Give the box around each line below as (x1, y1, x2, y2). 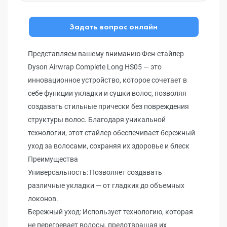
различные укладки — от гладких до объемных (28, 181, 184, 190)
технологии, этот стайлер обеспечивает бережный (28, 129, 195, 137)
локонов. (28, 195, 58, 203)
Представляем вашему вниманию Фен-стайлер (28, 50, 184, 58)
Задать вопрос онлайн (69, 21, 158, 32)
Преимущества (28, 155, 78, 163)
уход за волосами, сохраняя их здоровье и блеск (28, 142, 190, 150)
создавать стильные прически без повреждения (28, 102, 189, 110)
